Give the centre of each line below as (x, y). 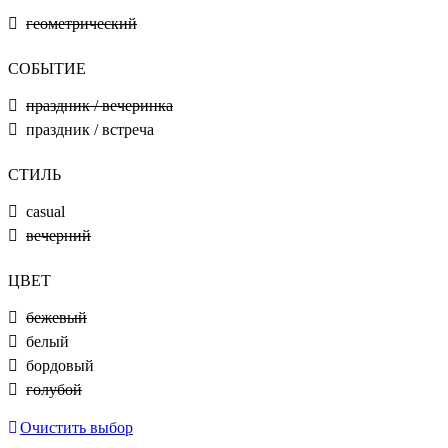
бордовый (62, 366)
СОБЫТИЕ (47, 69)
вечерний (58, 236)
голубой (54, 390)
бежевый (56, 318)
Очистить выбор (76, 428)
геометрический (81, 24)
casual (49, 212)
